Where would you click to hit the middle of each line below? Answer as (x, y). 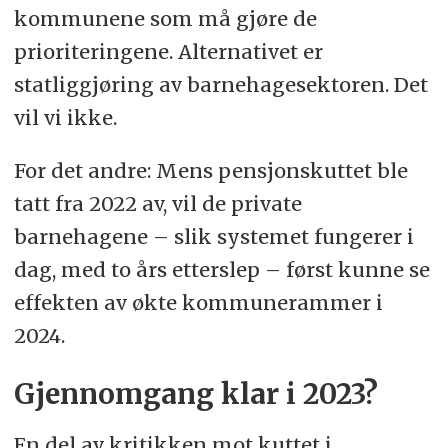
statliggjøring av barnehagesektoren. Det (220, 84)
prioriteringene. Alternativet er (168, 51)
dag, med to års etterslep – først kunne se (221, 269)
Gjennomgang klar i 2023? (195, 394)
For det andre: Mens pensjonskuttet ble (210, 170)
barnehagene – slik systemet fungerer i (213, 236)
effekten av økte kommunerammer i (198, 302)
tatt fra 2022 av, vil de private (157, 203)
